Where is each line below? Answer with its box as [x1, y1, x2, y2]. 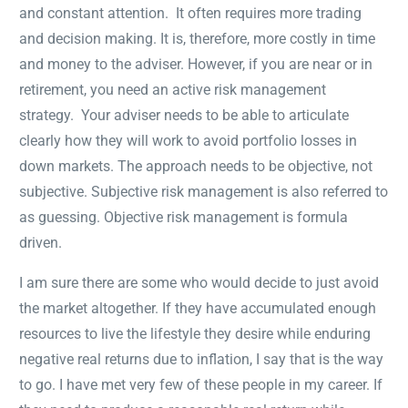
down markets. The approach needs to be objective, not [19, 157, 373, 175]
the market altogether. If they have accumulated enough [19, 299, 377, 317]
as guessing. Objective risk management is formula [19, 208, 349, 226]
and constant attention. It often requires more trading [19, 4, 362, 22]
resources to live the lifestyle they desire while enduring [19, 324, 372, 342]
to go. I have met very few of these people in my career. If [19, 375, 383, 393]
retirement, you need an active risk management [19, 80, 327, 98]
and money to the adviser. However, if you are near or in [19, 55, 373, 73]
